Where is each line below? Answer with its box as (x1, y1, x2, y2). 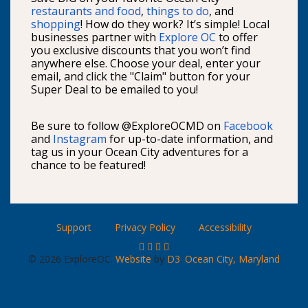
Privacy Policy (115, 221, 175, 234)
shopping (31, 16, 80, 32)
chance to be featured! (31, 157, 146, 173)
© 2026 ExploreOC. (28, 252, 115, 266)
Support (56, 221, 91, 234)
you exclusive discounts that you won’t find (31, 43, 250, 58)
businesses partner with (31, 30, 159, 45)
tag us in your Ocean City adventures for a (31, 144, 248, 160)
